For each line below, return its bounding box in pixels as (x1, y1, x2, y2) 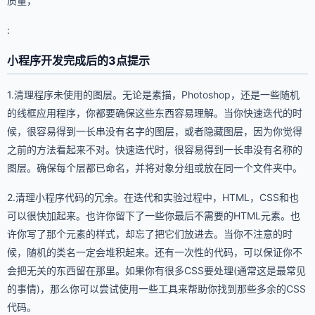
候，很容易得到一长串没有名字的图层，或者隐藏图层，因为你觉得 (7, 125, 302, 137)
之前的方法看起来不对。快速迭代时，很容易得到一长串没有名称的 (7, 143, 302, 155)
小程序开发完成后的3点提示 (7, 53, 150, 67)
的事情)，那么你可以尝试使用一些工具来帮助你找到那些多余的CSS (7, 283, 306, 295)
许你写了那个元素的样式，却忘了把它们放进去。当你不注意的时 (7, 228, 292, 240)
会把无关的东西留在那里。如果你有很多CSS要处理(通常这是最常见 (7, 264, 306, 276)
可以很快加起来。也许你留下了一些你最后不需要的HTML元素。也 (7, 210, 300, 221)
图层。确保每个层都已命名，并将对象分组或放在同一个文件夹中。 (7, 162, 302, 174)
